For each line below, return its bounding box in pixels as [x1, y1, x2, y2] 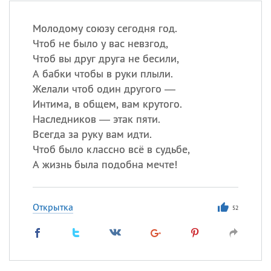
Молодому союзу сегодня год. [32, 21, 177, 35]
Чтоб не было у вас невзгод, [32, 36, 168, 50]
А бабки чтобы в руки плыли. [32, 67, 173, 80]
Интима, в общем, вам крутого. [32, 97, 182, 111]
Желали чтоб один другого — [32, 82, 175, 96]
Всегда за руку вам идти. [32, 127, 152, 141]
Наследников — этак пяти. [32, 112, 160, 126]
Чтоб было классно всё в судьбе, [32, 142, 190, 156]
